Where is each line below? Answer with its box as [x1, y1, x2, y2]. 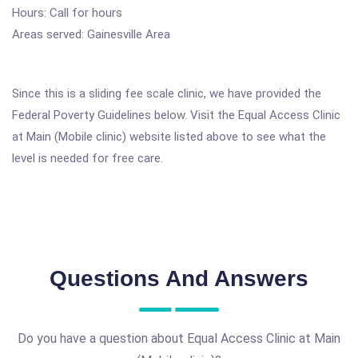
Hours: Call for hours [12, 6, 122, 20]
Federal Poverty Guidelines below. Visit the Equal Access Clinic [12, 108, 340, 122]
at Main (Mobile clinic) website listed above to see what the [12, 129, 326, 144]
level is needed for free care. [12, 151, 163, 165]
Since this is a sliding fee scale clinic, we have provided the [12, 86, 321, 101]
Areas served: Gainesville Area [12, 27, 170, 42]
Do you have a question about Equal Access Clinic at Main [18, 331, 340, 346]
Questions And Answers [50, 266, 308, 291]
